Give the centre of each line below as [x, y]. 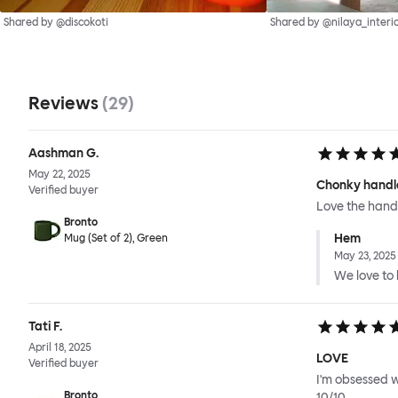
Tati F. [45, 327]
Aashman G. [64, 154]
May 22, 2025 [60, 175]
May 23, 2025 [365, 256]
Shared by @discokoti [56, 23]
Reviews [65, 103]
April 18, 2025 [60, 348]
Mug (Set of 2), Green [116, 239]
